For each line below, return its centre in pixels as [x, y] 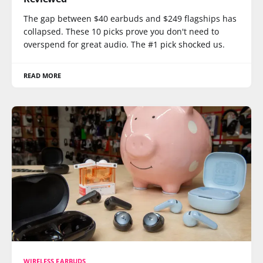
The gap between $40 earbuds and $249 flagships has [130, 18]
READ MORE [43, 75]
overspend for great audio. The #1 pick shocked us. [124, 44]
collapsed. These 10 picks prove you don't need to [121, 31]
